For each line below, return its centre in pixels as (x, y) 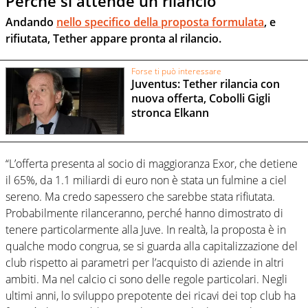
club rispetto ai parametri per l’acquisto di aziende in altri (145, 263)
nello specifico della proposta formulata (160, 22)
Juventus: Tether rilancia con (205, 84)
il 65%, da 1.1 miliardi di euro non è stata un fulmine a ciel (146, 180)
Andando (31, 22)
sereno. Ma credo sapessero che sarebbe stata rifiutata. (140, 197)
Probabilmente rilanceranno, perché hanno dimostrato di (144, 213)
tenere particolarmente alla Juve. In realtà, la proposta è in (146, 230)
